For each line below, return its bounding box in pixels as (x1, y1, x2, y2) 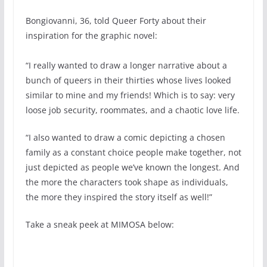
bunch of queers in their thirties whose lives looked (25, 74, 231, 86)
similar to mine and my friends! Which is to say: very (25, 89, 235, 101)
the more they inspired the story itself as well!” (25, 191, 212, 203)
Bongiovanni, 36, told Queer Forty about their (25, 14, 206, 26)
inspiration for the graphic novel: (25, 29, 157, 41)
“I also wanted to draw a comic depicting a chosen (25, 131, 225, 143)
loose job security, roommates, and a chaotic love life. (25, 104, 240, 116)
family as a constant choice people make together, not (25, 146, 241, 158)
